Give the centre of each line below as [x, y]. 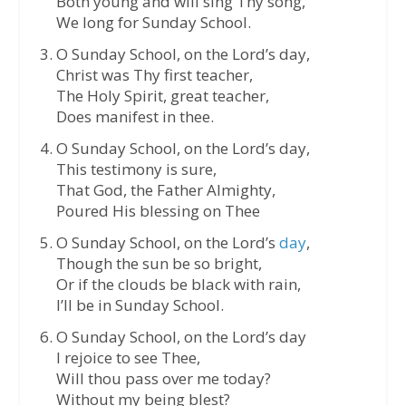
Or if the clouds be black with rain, [178, 284]
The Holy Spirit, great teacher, [162, 96]
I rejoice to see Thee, [128, 357]
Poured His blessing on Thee [158, 211]
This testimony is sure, [136, 169]
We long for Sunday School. [153, 23]
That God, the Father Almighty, [165, 190]
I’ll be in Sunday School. [140, 304]
